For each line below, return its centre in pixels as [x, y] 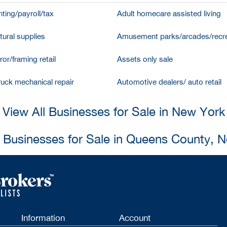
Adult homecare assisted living [169, 13]
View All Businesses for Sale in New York [113, 111]
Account [135, 218]
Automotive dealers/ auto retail [169, 82]
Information [43, 218]
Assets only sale [145, 59]
